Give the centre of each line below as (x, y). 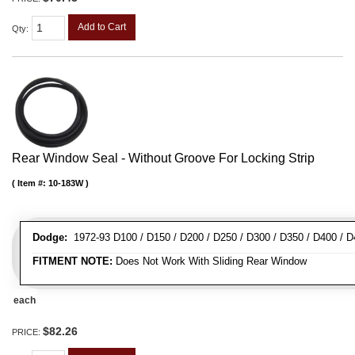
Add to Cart (102, 27)
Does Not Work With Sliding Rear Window (210, 261)
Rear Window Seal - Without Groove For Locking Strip (163, 158)
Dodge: (50, 238)
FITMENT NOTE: (73, 261)
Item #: (33, 183)
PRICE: (27, 332)
